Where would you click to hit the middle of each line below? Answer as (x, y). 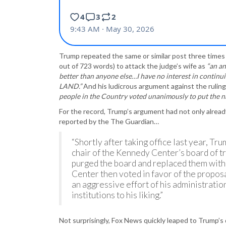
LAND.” (70, 86)
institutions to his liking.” (117, 195)
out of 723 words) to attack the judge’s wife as (133, 66)
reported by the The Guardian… (109, 121)
